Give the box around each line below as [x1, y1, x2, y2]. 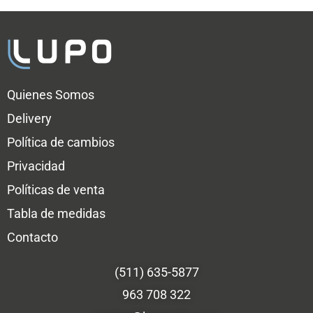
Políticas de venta [7, 182, 105, 197]
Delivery [7, 110, 52, 126]
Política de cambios [7, 134, 115, 150]
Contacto [7, 229, 58, 245]
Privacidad [7, 158, 65, 173]
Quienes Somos [7, 87, 94, 102]
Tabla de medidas [7, 205, 105, 221]
